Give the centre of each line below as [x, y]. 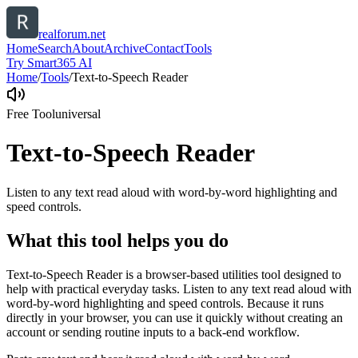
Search [55, 48]
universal [78, 114]
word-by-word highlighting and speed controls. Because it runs [165, 303]
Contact [164, 48]
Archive [124, 48]
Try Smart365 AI [49, 63]
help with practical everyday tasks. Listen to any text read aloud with [179, 288]
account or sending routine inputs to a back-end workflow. [153, 332]
